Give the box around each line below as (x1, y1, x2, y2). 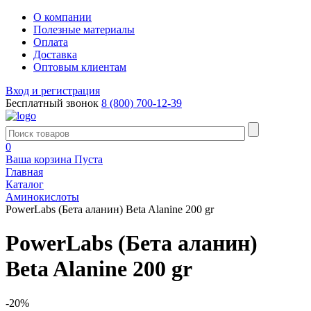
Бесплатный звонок (6, 97, 99, 109)
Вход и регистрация (6, 85, 100, 96)
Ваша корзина (6, 153, 72, 165)
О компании (33, 11, 92, 23)
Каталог (6, 178, 44, 190)
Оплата (33, 36, 68, 48)
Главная (6, 166, 43, 178)
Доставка (33, 49, 77, 60)
